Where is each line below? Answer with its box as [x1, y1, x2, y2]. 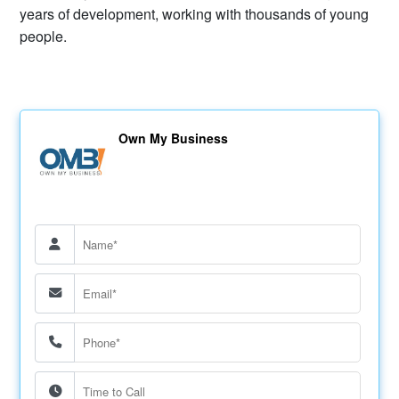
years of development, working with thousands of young [20, 3, 370, 24]
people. [20, 25, 68, 46]
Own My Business [118, 128, 228, 147]
